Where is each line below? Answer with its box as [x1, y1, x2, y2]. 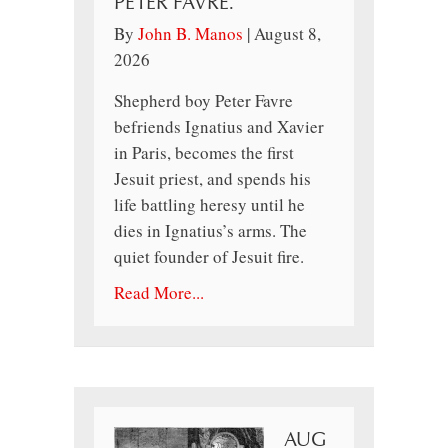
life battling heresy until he [114, 193, 305, 217]
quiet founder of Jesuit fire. [114, 245, 304, 269]
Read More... [114, 281, 204, 305]
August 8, [254, 22, 321, 46]
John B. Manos [138, 22, 243, 46]
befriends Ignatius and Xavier [114, 115, 324, 139]
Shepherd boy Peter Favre [114, 89, 293, 113]
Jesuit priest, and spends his [114, 167, 311, 191]
